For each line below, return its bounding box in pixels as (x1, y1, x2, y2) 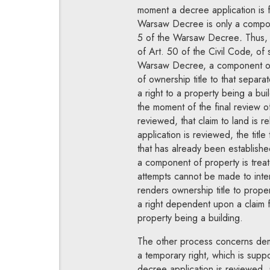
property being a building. (137, 210, 243, 225)
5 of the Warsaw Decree (137, 30, 239, 45)
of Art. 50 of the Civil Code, (137, 44, 253, 58)
